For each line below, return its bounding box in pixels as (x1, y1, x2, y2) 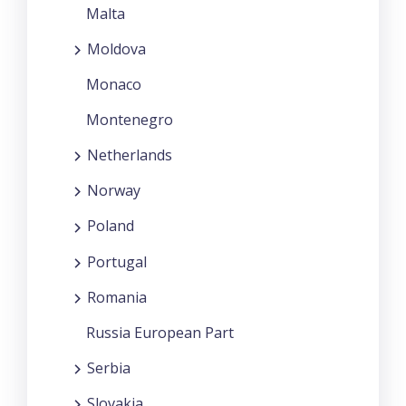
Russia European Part (86, 323, 234, 343)
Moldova (87, 38, 146, 59)
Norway (87, 180, 140, 201)
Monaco (86, 73, 141, 94)
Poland (87, 216, 134, 237)
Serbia (87, 358, 130, 378)
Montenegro (86, 109, 173, 130)
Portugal (87, 251, 147, 272)
